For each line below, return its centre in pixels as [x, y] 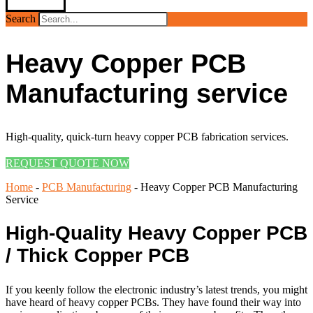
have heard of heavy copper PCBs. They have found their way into [153, 302]
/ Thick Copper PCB [97, 256]
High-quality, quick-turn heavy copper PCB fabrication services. [147, 137]
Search [21, 19]
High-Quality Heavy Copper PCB [156, 233]
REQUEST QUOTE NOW [67, 163]
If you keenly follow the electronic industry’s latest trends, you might [156, 289]
